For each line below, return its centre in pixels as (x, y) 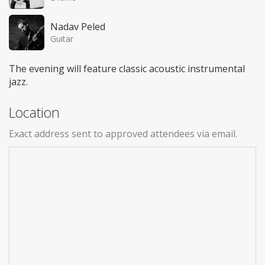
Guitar (62, 38)
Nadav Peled (78, 26)
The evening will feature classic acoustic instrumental (127, 68)
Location (34, 112)
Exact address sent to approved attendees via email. (123, 133)
